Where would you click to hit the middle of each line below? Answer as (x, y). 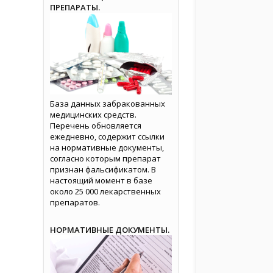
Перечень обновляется (96, 125)
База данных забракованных (108, 103)
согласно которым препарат (105, 158)
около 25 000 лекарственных (105, 191)
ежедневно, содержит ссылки (107, 136)
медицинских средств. (93, 114)
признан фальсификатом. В (103, 169)
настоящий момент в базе (101, 180)
